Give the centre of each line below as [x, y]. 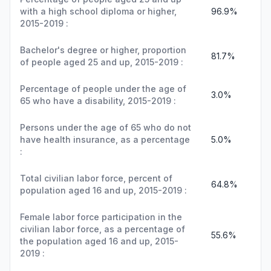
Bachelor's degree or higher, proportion [103, 50]
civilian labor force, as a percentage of [103, 229]
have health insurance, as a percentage [105, 139]
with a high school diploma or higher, [98, 11]
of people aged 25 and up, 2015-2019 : [102, 62]
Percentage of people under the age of [103, 89]
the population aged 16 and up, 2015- [99, 241]
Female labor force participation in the [101, 217]
